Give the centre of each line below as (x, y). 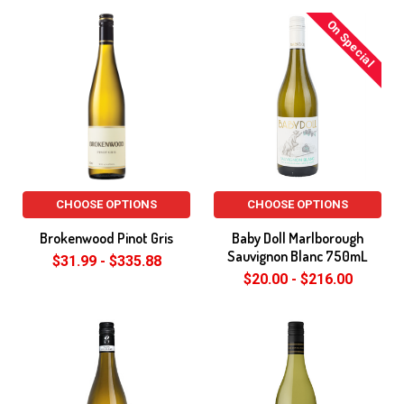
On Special (351, 43)
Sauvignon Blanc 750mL (298, 256)
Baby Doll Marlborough (298, 238)
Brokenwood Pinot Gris (106, 238)
